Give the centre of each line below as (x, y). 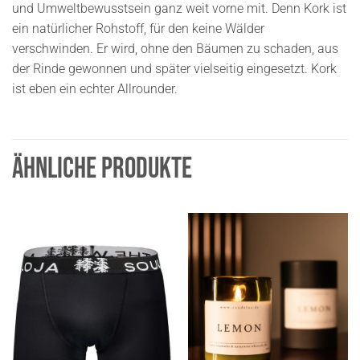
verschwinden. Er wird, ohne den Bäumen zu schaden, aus (175, 48)
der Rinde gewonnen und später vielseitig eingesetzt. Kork (174, 68)
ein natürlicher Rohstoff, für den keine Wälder (138, 28)
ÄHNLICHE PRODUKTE (102, 170)
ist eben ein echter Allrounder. (95, 88)
